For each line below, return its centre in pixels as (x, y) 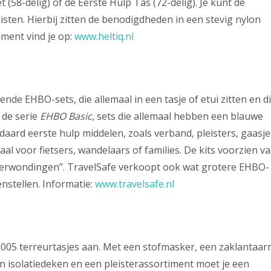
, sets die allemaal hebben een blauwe (178, 116)
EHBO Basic (66, 116)
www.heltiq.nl (104, 36)
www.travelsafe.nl (135, 184)
